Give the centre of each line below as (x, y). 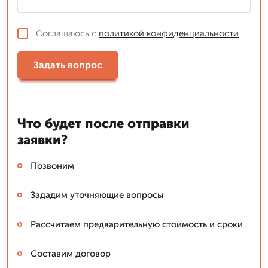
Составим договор (71, 253)
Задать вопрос (68, 65)
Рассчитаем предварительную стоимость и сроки (137, 224)
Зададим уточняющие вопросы (97, 195)
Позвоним (52, 165)
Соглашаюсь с (67, 33)
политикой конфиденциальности (169, 33)
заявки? (42, 139)
